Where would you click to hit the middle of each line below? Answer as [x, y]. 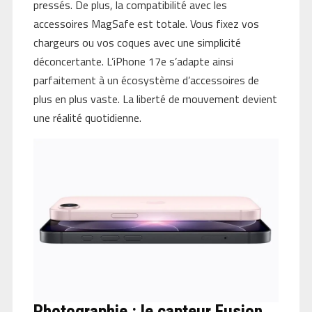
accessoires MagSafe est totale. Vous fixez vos [146, 24]
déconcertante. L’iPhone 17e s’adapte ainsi [133, 62]
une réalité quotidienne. [87, 118]
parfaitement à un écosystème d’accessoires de [146, 80]
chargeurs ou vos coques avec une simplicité [137, 43]
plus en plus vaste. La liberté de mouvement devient [155, 99]
